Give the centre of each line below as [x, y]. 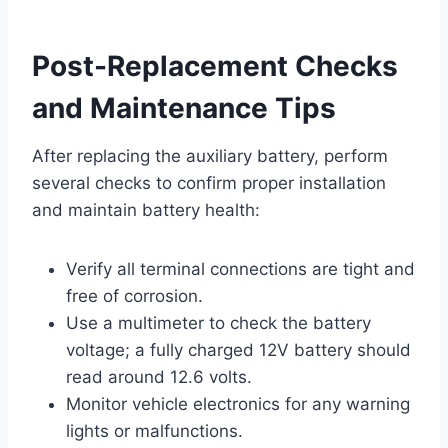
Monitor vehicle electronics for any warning [238, 403]
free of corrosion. [134, 295]
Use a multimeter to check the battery [218, 322]
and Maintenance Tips [184, 107]
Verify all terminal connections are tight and [240, 268]
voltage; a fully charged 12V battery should [238, 349]
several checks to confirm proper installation [209, 182]
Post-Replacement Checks [215, 65]
